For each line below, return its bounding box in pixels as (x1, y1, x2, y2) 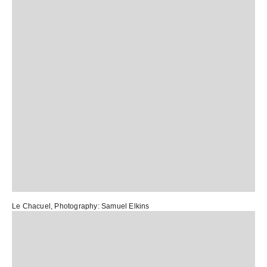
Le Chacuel (12, 202, 51, 210)
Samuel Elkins (101, 202, 150, 210)
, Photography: (51, 202, 101, 210)
